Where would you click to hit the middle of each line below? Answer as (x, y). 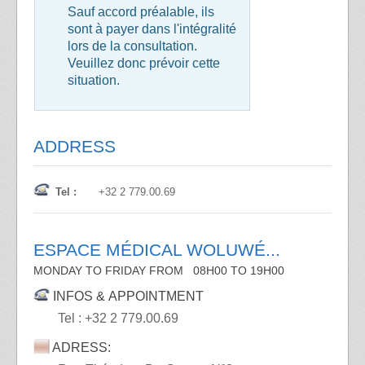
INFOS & (79, 297)
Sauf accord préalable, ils (141, 12)
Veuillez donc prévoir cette (144, 64)
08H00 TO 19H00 (234, 271)
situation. (94, 81)
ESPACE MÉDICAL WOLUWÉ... (157, 250)
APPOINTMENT (156, 297)
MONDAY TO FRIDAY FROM (108, 271)
